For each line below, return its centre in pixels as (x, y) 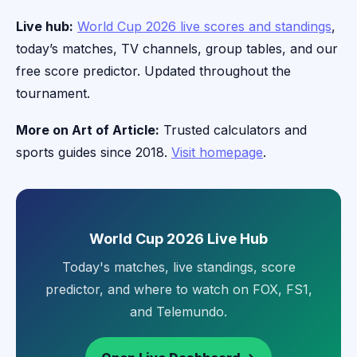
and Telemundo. (178, 312)
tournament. (53, 94)
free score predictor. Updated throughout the (153, 71)
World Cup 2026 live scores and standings (204, 27)
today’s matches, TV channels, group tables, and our (177, 49)
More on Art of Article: (88, 130)
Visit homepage (217, 153)
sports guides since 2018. (94, 153)
